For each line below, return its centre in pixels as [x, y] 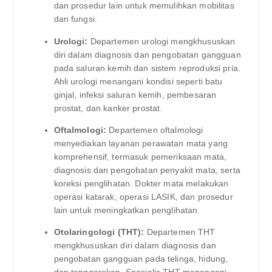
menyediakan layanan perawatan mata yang [141, 143]
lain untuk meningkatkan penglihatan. [127, 210]
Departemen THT [180, 232]
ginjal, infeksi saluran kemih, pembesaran [135, 94]
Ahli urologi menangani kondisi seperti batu [138, 81]
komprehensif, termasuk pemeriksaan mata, [140, 156]
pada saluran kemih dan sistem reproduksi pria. [147, 68]
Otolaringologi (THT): [99, 232]
